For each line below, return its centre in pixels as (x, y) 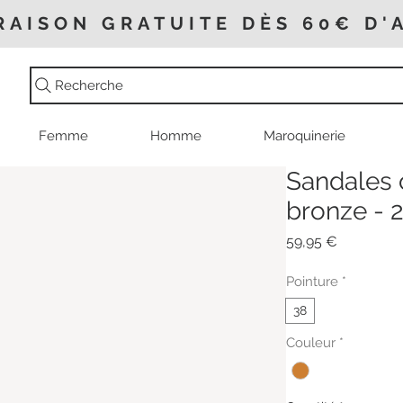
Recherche (89, 85)
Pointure (312, 282)
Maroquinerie (304, 136)
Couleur (311, 343)
